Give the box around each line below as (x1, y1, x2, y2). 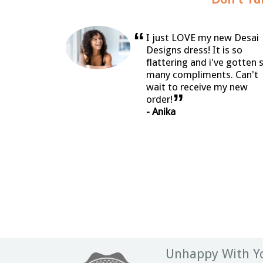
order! (146, 93, 173, 106)
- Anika (146, 106, 176, 118)
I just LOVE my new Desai (146, 32, 259, 44)
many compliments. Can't (146, 69, 258, 81)
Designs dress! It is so (146, 44, 242, 56)
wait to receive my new (146, 81, 248, 93)
